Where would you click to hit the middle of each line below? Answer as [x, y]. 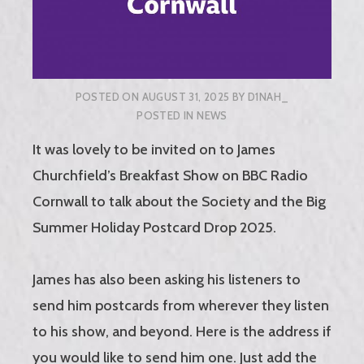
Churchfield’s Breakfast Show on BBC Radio [170, 175]
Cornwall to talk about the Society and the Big [179, 201]
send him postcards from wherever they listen [181, 305]
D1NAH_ [268, 97]
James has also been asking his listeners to [167, 279]
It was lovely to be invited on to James [154, 149]
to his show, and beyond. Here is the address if [182, 331]
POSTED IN [167, 116]
